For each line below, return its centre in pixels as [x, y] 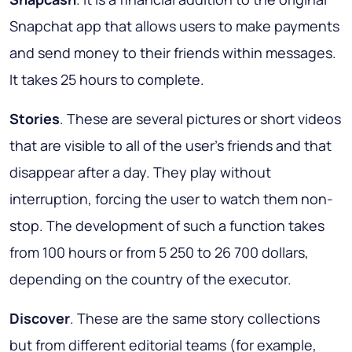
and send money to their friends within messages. [173, 53]
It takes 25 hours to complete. [107, 80]
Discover [40, 319]
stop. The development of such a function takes [167, 226]
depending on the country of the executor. [150, 279]
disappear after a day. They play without [140, 172]
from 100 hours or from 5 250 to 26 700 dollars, [159, 253]
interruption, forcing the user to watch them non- [171, 199]
